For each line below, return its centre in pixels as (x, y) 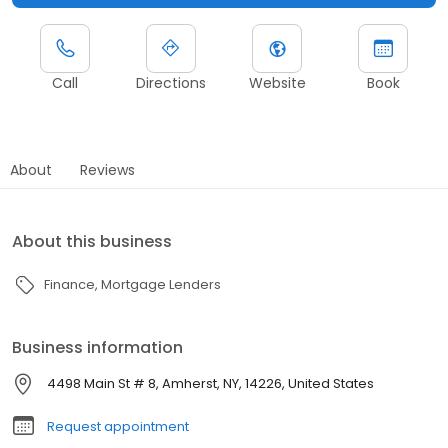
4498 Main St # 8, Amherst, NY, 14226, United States (210, 383)
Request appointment (118, 426)
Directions (171, 82)
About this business (92, 241)
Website (277, 82)
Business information (97, 347)
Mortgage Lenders (161, 284)
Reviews (107, 169)
